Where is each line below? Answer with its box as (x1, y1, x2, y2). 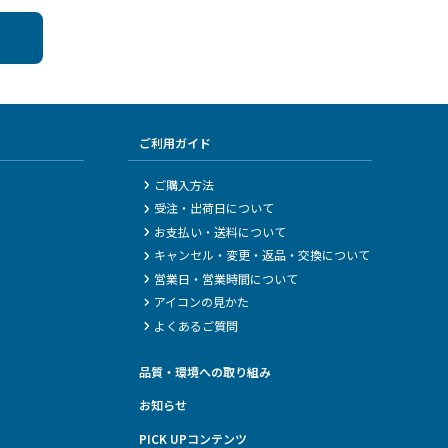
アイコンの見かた (154, 293, 250, 311)
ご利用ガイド (138, 133, 211, 151)
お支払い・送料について (154, 222, 287, 240)
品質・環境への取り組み (138, 362, 271, 380)
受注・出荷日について (154, 199, 275, 217)
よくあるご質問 (154, 316, 239, 334)
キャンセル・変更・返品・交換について (154, 246, 371, 264)
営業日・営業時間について (154, 269, 299, 287)
